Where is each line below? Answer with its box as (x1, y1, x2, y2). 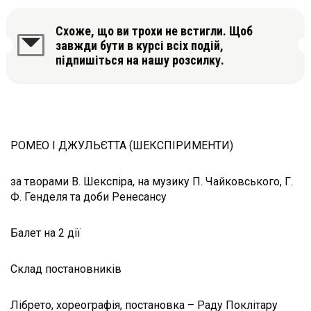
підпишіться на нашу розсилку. (56, 52, 224, 67)
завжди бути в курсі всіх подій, (56, 37, 224, 53)
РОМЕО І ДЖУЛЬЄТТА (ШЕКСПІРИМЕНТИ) (10, 138, 233, 152)
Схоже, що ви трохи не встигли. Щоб (56, 23, 253, 38)
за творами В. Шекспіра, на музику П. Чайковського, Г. (10, 174, 293, 188)
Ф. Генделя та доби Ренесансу (10, 190, 167, 203)
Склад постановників (10, 262, 121, 276)
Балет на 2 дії (10, 226, 81, 239)
